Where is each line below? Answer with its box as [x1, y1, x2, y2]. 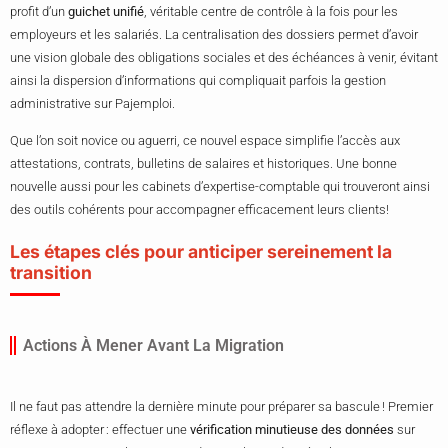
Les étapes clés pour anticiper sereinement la [10, 241, 392, 263]
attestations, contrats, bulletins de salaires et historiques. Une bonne [10, 156, 397, 172]
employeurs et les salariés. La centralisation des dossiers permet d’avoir [10, 27, 418, 43]
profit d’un [10, 4, 68, 20]
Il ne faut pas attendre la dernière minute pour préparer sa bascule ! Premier [10, 399, 433, 415]
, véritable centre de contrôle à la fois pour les [144, 4, 398, 20]
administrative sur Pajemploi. [10, 96, 175, 112]
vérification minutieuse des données [190, 422, 394, 438]
